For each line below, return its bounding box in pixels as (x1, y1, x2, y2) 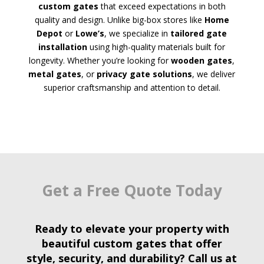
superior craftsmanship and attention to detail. (43, 82, 220, 94)
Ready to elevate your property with (34, 222, 229, 236)
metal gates (28, 68, 82, 80)
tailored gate (170, 28, 227, 39)
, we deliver (192, 68, 236, 80)
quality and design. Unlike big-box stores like (34, 14, 204, 26)
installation (38, 41, 88, 53)
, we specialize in (104, 28, 171, 39)
